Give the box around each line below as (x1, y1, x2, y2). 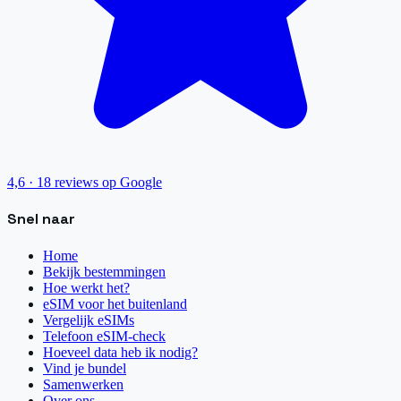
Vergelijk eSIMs (43, 311, 134, 328)
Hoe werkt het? (43, 279, 130, 295)
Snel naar (7, 209, 75, 229)
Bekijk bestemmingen (43, 263, 166, 279)
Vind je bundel (43, 360, 126, 376)
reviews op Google (55, 175, 162, 191)
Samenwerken (43, 376, 124, 392)
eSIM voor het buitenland (43, 295, 187, 311)
